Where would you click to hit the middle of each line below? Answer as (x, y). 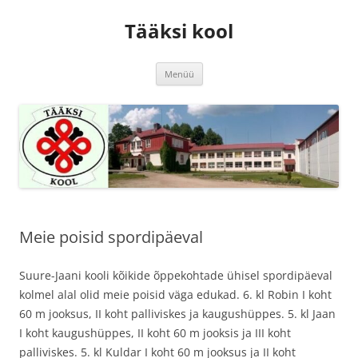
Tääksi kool (179, 31)
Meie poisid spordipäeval (111, 237)
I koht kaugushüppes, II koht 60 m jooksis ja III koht (155, 333)
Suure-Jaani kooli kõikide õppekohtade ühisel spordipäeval (176, 276)
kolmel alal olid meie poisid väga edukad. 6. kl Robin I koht (175, 295)
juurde (221, 90)
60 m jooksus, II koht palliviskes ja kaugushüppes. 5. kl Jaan (177, 314)
